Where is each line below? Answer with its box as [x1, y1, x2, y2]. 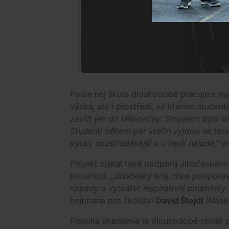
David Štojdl [156, 195, 203, 205]
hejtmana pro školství [70, 195, 156, 205]
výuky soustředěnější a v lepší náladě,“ [70, 138, 219, 148]
